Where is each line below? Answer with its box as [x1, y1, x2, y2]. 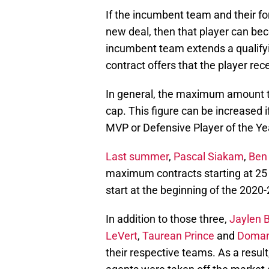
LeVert [106, 229, 138, 242]
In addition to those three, [106, 212, 229, 225]
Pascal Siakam [174, 150, 244, 163]
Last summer [106, 150, 169, 163]
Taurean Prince [142, 229, 214, 242]
